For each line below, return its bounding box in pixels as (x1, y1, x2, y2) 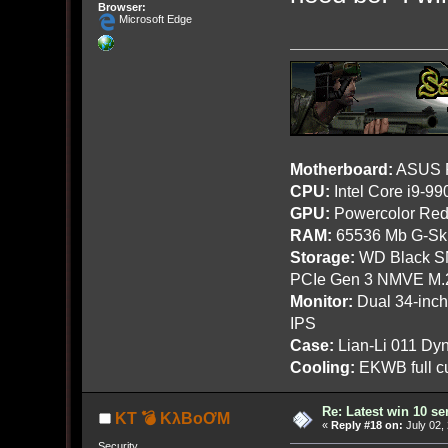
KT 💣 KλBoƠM (114, 409, 230, 427)
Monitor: (289, 291, 353, 310)
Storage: (289, 247, 355, 266)
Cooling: (289, 357, 355, 376)
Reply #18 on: (331, 418, 403, 431)
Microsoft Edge (115, 13, 192, 26)
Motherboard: (289, 159, 393, 178)
